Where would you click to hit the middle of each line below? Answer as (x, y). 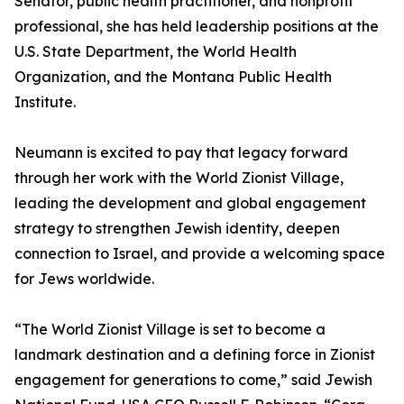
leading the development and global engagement (190, 203)
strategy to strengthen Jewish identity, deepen (177, 229)
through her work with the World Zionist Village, (179, 178)
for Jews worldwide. (84, 279)
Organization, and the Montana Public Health (173, 77)
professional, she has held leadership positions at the (197, 27)
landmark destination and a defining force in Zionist (195, 355)
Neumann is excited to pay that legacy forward (181, 153)
